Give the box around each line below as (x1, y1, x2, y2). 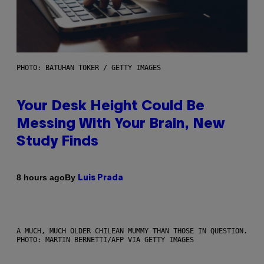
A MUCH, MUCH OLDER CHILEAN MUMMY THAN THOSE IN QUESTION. (16, 226, 247, 235)
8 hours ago (16, 173, 65, 183)
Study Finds (16, 135, 98, 148)
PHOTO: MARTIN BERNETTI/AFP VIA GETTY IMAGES (16, 235, 194, 244)
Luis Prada (78, 174, 123, 182)
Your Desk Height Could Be (16, 100, 204, 113)
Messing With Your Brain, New (16, 117, 225, 131)
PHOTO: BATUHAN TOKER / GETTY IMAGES (16, 63, 161, 72)
